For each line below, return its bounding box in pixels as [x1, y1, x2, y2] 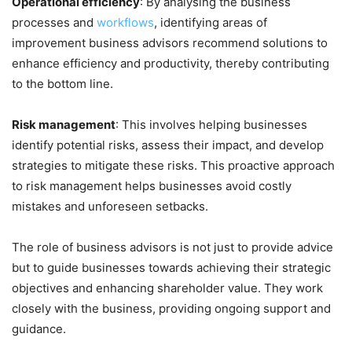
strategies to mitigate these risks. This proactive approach [12, 158, 335, 174]
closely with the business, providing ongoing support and [12, 301, 331, 317]
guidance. [12, 321, 69, 337]
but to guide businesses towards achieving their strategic [12, 260, 331, 276]
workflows [97, 15, 154, 31]
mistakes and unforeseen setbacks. [12, 199, 208, 214]
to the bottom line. [12, 76, 113, 92]
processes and [12, 15, 97, 31]
